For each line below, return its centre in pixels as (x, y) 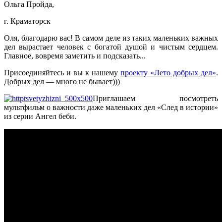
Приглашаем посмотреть (155, 98)
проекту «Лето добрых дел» (168, 72)
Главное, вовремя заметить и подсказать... (75, 55)
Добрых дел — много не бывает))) (62, 81)
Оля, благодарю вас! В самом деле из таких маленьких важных (111, 38)
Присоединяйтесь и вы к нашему (62, 72)
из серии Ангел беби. (40, 116)
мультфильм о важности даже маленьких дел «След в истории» (111, 107)
